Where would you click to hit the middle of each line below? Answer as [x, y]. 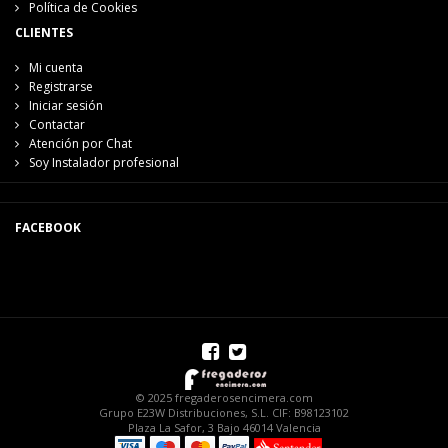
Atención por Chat [80, 144]
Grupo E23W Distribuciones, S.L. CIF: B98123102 [224, 413]
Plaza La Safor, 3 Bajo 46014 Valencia [224, 428]
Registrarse [61, 87]
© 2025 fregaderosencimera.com [224, 398]
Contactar [57, 125]
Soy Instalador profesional [104, 163]
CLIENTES [44, 33]
